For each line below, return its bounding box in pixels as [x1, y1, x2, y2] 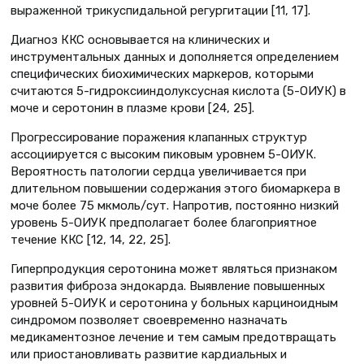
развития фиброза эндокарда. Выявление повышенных [11, 279, 325, 294]
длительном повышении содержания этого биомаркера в [11, 181, 340, 197]
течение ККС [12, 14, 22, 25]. [11, 232, 171, 248]
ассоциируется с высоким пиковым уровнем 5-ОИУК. [11, 147, 316, 162]
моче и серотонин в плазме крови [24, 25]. [11, 101, 254, 116]
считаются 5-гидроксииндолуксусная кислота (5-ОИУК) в [11, 84, 346, 99]
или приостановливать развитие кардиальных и [11, 347, 287, 362]
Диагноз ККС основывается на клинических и [11, 32, 270, 48]
